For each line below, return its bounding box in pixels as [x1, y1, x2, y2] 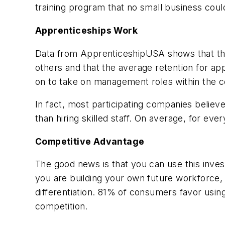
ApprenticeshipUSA [80, 48, 165, 59]
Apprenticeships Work [35, 25, 138, 36]
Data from [35, 48, 80, 59]
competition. [35, 201, 88, 212]
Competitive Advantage [35, 136, 145, 147]
